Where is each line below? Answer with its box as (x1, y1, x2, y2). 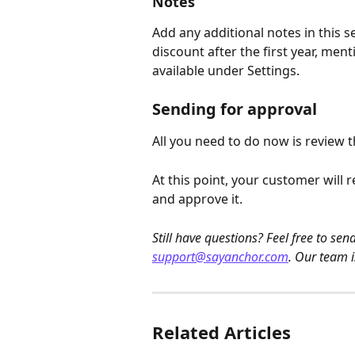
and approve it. (152, 190, 242, 208)
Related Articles (152, 319, 291, 344)
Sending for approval (152, 98, 317, 120)
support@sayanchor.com (152, 247, 288, 265)
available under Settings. (152, 61, 300, 79)
